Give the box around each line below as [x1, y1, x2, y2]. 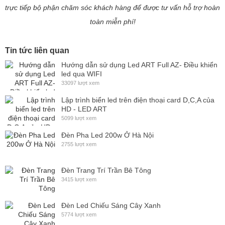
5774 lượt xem [61, 211, 96, 217]
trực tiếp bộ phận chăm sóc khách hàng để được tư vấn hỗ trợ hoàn [5, 3, 220, 12]
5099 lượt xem [61, 115, 96, 121]
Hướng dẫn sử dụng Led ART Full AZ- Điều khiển [61, 60, 217, 69]
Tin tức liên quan [5, 46, 69, 55]
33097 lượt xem [61, 79, 99, 86]
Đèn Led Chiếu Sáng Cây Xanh [61, 201, 161, 209]
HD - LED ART [61, 104, 107, 113]
